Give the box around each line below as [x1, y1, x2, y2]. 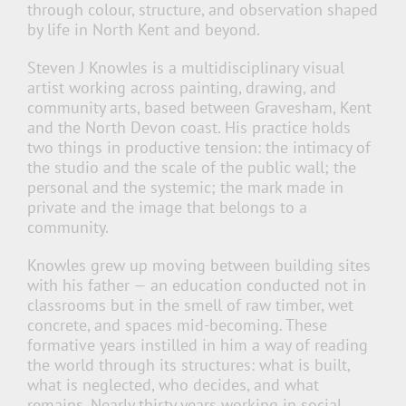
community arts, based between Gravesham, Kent [27, 96, 372, 118]
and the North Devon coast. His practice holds [27, 116, 351, 138]
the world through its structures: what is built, [27, 353, 350, 375]
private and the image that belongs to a [27, 196, 307, 217]
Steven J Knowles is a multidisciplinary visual [27, 56, 344, 78]
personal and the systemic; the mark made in [27, 176, 343, 198]
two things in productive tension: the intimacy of [27, 136, 371, 158]
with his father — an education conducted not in [27, 274, 366, 295]
